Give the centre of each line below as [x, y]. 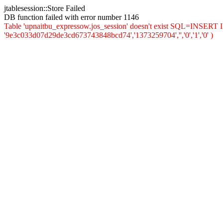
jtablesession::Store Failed [45, 8]
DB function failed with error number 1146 [71, 17]
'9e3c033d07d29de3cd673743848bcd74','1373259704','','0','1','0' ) [109, 35]
